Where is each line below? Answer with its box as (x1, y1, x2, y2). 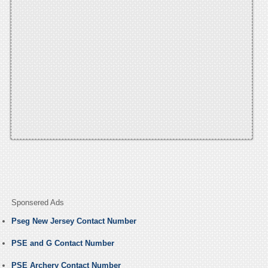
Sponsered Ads (11, 198, 64, 208)
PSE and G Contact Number (11, 239, 114, 248)
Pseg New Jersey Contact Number (11, 217, 136, 226)
